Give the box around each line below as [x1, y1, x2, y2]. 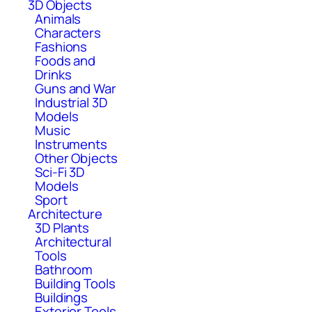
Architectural [35, 232, 111, 251]
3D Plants [35, 218, 90, 237]
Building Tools [35, 274, 116, 292]
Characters [35, 23, 101, 42]
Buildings [35, 288, 88, 306]
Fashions [35, 37, 88, 56]
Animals [35, 9, 81, 28]
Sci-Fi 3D [35, 162, 85, 181]
